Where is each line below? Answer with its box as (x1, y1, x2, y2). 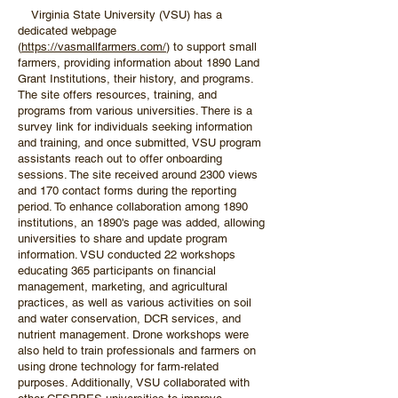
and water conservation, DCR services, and (18, 312, 241, 325)
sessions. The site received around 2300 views (18, 168, 258, 181)
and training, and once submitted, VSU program (18, 136, 261, 149)
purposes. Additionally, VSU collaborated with (18, 376, 250, 389)
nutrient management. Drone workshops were (18, 328, 249, 341)
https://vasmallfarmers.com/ (21, 40, 166, 53)
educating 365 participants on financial (18, 264, 216, 277)
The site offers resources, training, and (18, 88, 217, 101)
